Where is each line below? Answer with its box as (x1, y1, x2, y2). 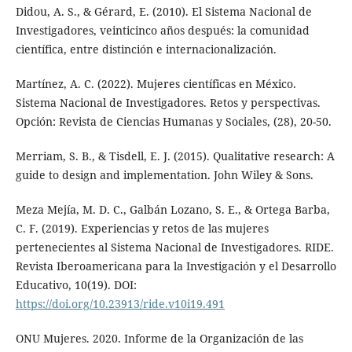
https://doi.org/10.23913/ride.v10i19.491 (15, 295, 225, 311)
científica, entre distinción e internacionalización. (15, 41, 277, 57)
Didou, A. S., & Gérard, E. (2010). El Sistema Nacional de (15, 3, 312, 19)
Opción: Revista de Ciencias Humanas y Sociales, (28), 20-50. (15, 113, 332, 129)
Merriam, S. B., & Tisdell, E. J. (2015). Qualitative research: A (15, 148, 335, 163)
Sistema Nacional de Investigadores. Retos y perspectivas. (15, 94, 321, 110)
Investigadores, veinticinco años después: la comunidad (15, 22, 310, 38)
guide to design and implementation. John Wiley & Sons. (15, 167, 313, 182)
